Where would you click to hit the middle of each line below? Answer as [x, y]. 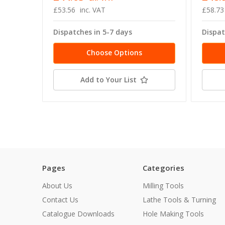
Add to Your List [108, 80]
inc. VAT [92, 10]
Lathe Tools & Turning [179, 200]
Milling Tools [163, 186]
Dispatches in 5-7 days [93, 32]
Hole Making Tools [173, 214]
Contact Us [60, 200]
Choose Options [114, 53]
